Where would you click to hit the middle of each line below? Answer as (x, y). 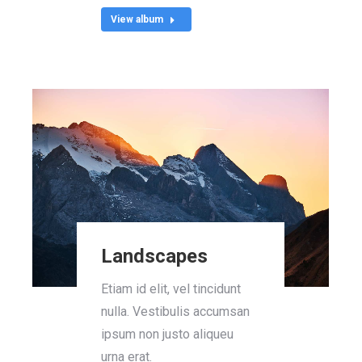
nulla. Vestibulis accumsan (176, 311)
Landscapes (155, 256)
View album (137, 20)
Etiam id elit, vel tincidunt (171, 288)
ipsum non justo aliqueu (168, 334)
